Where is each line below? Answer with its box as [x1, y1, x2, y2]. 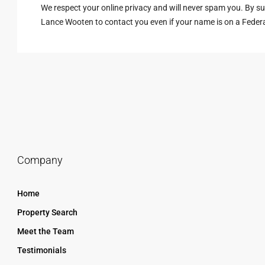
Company [17, 154, 63, 166]
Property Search [17, 208, 77, 217]
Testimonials [17, 245, 66, 255]
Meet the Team [17, 227, 74, 236]
